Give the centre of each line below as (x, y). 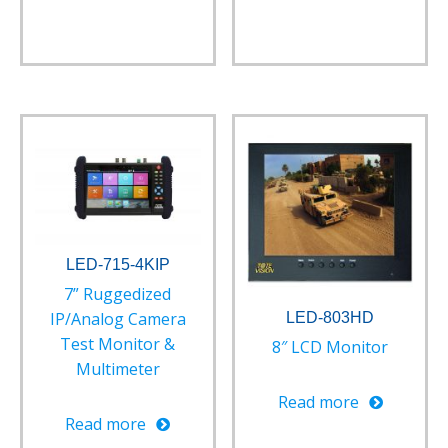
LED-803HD (330, 318)
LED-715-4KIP (117, 265)
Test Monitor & (118, 344)
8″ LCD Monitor (330, 347)
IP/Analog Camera (117, 319)
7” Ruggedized (118, 294)
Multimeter (117, 369)
